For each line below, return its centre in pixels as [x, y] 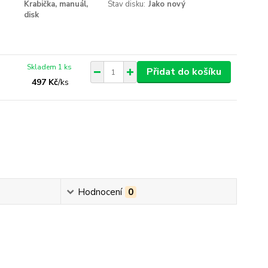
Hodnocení [100, 192]
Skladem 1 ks [50, 67]
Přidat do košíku [184, 72]
